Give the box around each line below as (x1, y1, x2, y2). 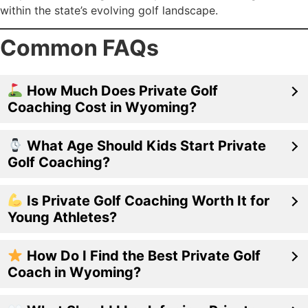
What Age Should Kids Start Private (23, 137, 266, 155)
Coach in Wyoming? (8, 264, 141, 281)
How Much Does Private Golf (23, 82, 218, 100)
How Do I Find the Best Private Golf (23, 247, 261, 265)
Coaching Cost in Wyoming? (8, 99, 197, 116)
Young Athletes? (8, 209, 117, 226)
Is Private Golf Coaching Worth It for (23, 192, 269, 210)
